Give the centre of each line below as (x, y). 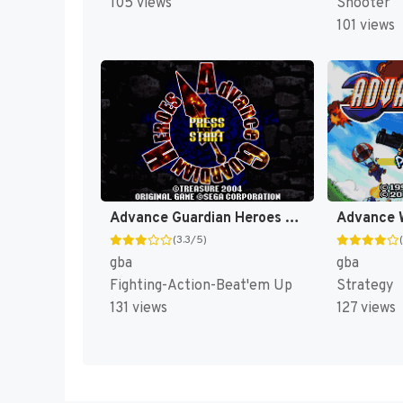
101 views (365, 26)
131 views (139, 309)
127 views (366, 309)
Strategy (364, 287)
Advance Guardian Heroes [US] (292, 219)
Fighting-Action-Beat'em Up (201, 287)
